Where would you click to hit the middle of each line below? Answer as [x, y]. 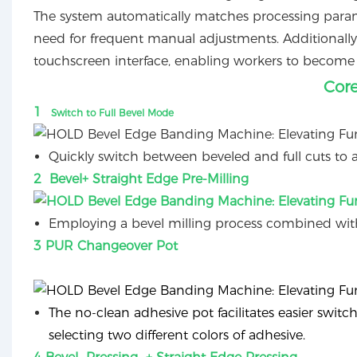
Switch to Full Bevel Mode [107, 113]
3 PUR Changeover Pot [105, 246]
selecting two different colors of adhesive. [177, 335]
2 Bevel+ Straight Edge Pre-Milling [143, 179]
